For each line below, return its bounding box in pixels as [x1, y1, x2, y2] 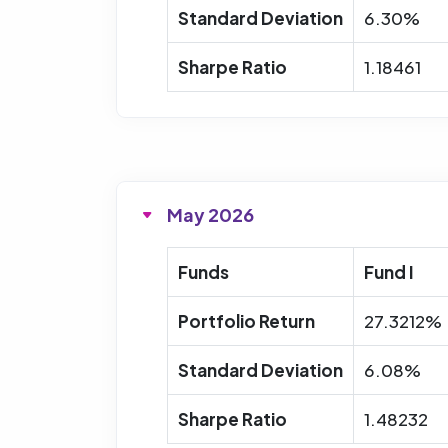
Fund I [364, 260, 414, 283]
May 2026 [167, 202, 254, 226]
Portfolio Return [178, 309, 315, 332]
